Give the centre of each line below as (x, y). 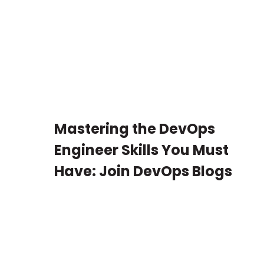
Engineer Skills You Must (141, 150)
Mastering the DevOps (135, 129)
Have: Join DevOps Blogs (143, 171)
